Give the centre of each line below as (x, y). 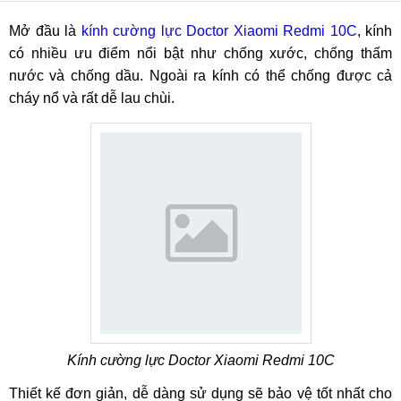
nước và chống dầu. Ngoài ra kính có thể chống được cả (200, 76)
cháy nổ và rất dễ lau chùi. (92, 98)
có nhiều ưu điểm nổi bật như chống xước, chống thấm (200, 53)
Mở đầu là (45, 31)
